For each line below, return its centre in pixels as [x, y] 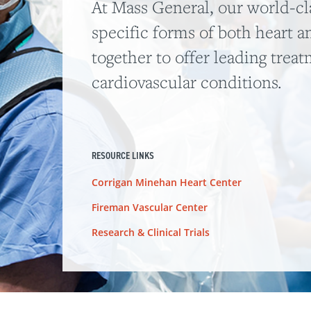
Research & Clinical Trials [150, 233]
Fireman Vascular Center [149, 208]
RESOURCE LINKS [123, 156]
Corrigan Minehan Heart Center [166, 183]
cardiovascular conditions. [186, 82]
